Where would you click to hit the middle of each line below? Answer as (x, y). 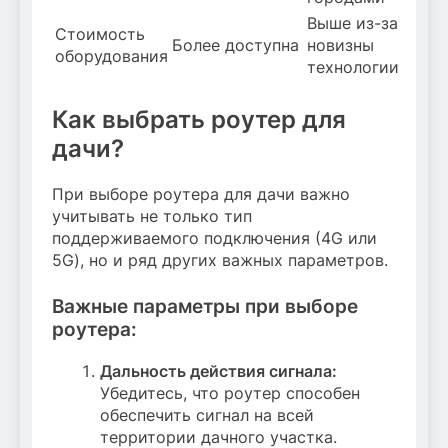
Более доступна (235, 45)
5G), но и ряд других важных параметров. (220, 260)
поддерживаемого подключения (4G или (214, 238)
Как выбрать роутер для (199, 120)
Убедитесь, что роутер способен (230, 393)
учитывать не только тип (152, 216)
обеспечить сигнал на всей (207, 415)
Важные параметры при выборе (205, 307)
